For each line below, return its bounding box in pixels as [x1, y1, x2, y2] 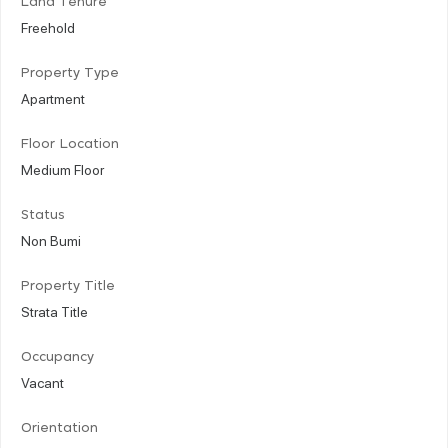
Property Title [21, 279, 115, 293]
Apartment [21, 88, 85, 107]
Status [21, 208, 65, 222]
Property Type [21, 66, 119, 80]
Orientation [21, 421, 98, 435]
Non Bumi [21, 230, 81, 249]
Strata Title [21, 301, 88, 320]
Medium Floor [21, 159, 104, 178]
